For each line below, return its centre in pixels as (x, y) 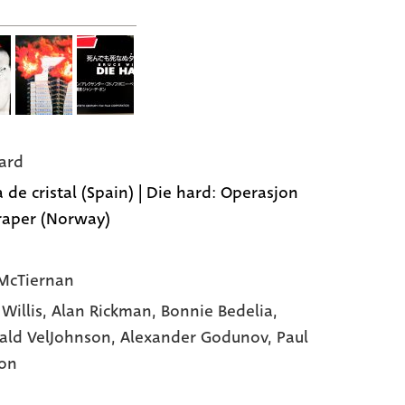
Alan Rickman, (106, 311)
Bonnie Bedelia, (219, 311)
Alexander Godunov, (198, 337)
